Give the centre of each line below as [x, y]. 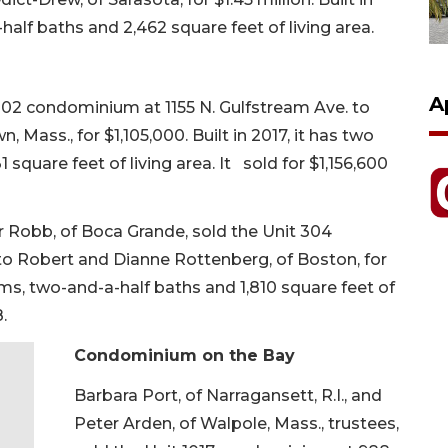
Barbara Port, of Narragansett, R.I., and [228, 395]
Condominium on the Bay [184, 355]
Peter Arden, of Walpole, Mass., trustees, [236, 423]
